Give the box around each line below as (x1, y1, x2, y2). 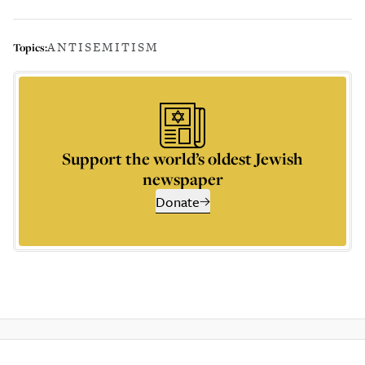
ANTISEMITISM (47, 38, 159, 55)
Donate (155, 191, 200, 212)
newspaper (142, 168, 223, 190)
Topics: (13, 39, 47, 55)
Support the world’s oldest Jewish (62, 147, 303, 169)
